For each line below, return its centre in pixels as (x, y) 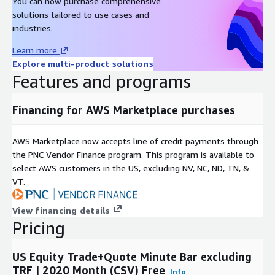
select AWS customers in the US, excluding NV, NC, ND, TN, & (131, 168)
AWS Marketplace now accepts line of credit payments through (135, 141)
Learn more (35, 50)
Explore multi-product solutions (83, 63)
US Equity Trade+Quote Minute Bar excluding (132, 256)
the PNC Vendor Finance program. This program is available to (133, 154)
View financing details (61, 210)
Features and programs (102, 81)
